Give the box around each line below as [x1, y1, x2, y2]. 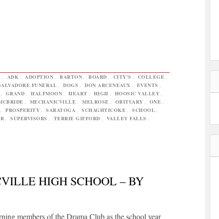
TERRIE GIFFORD [53, 114, 100, 122]
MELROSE [82, 98, 109, 105]
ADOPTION [25, 73, 53, 80]
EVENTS [136, 81, 158, 88]
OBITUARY [115, 98, 143, 105]
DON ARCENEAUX [85, 81, 131, 88]
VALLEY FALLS [106, 114, 147, 122]
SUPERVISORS [10, 114, 47, 122]
